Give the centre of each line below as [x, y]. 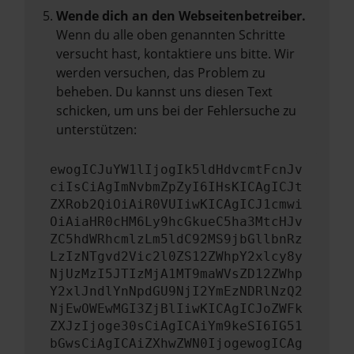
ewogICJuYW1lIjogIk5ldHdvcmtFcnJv [176, 169]
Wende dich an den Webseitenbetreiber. [181, 16]
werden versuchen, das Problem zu [161, 73]
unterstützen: [96, 130]
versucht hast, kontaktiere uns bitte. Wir [175, 54]
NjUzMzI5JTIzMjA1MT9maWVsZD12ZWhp [176, 274]
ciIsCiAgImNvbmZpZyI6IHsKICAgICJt [176, 187]
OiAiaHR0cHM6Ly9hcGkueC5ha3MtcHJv [176, 222]
